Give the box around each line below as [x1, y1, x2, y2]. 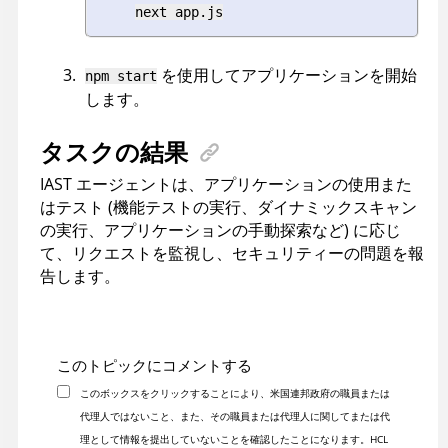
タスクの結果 [40, 135, 188, 169]
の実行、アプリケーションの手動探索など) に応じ [40, 219, 401, 242]
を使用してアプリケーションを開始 [157, 64, 417, 87]
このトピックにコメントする [57, 355, 252, 376]
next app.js [135, 4, 223, 21]
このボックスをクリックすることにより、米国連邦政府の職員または [79, 386, 390, 401]
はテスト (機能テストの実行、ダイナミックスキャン [40, 196, 417, 219]
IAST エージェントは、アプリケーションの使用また [40, 173, 412, 196]
